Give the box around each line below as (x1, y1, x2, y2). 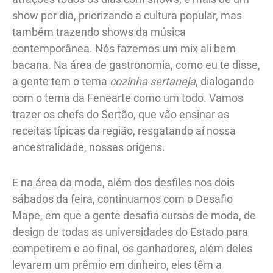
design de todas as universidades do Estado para (12, 225, 248, 239)
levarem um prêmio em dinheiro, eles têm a (12, 258, 222, 272)
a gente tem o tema (12, 74, 110, 88)
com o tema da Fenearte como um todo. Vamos (12, 91, 243, 104)
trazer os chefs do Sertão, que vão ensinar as (12, 107, 229, 121)
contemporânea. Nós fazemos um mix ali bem (12, 41, 236, 55)
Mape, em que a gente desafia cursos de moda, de (12, 209, 256, 222)
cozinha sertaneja (110, 74, 196, 88)
